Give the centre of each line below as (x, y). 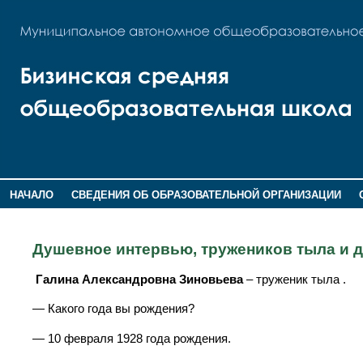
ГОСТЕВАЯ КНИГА (125, 216)
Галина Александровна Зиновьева (138, 279)
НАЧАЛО (31, 195)
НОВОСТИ (35, 216)
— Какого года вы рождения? (113, 309)
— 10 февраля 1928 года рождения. (132, 338)
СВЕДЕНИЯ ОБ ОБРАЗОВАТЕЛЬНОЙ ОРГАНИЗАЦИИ (206, 195)
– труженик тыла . (295, 279)
